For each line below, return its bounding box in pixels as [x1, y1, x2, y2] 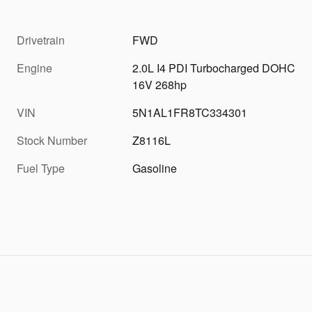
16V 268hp [132, 77, 187, 93]
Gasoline [132, 160, 178, 177]
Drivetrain [17, 32, 65, 49]
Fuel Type [17, 160, 65, 177]
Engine [17, 60, 52, 77]
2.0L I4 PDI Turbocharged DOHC [132, 60, 296, 77]
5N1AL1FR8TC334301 [132, 104, 248, 121]
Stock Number [17, 132, 87, 149]
